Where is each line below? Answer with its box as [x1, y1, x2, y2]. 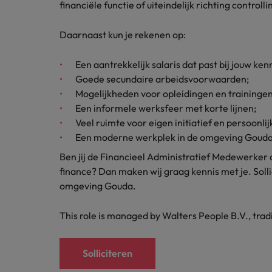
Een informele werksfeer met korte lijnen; [75, 102, 256, 114]
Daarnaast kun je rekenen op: [59, 29, 186, 41]
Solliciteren [83, 247, 132, 259]
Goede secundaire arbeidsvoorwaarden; [75, 73, 249, 85]
